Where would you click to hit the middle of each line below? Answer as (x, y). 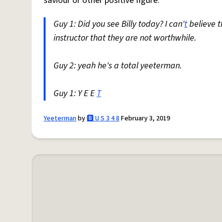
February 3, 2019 (145, 118)
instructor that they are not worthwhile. (125, 38)
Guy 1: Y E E (75, 93)
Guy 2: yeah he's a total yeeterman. (118, 66)
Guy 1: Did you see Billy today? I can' (119, 24)
